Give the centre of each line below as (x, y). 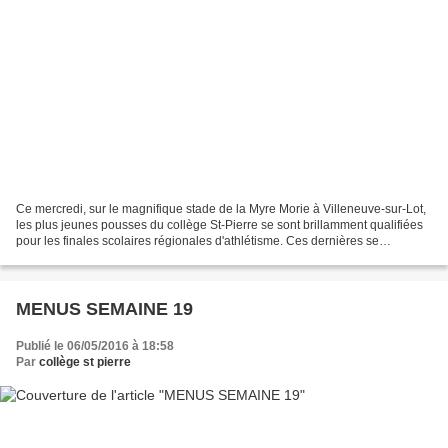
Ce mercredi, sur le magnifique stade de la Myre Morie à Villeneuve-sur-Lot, (221, 208)
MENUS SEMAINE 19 (104, 308)
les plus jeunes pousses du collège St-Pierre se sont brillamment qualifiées (219, 224)
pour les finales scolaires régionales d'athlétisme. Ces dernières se (197, 240)
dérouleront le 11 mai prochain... (104, 256)
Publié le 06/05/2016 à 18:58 (95, 345)
